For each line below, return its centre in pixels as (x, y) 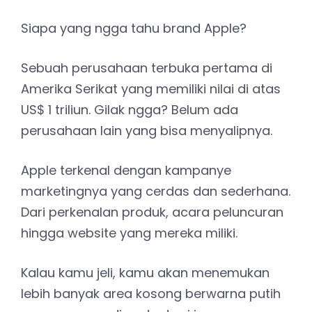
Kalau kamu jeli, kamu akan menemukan (145, 272)
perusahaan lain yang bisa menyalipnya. (147, 130)
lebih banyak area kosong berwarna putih (151, 293)
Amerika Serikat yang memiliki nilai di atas (151, 88)
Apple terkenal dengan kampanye (126, 170)
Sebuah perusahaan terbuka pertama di (147, 68)
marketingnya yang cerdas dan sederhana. (156, 191)
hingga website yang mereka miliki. (129, 233)
